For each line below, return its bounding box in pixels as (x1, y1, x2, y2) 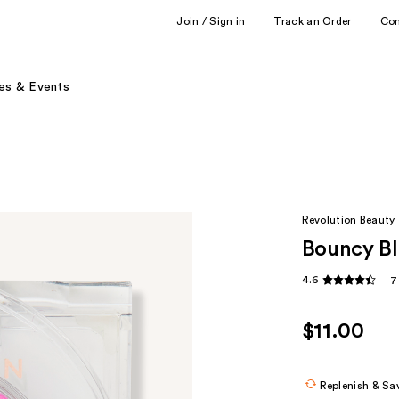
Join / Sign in (176, 15, 246, 27)
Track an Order (273, 15, 352, 27)
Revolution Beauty (301, 215, 395, 225)
